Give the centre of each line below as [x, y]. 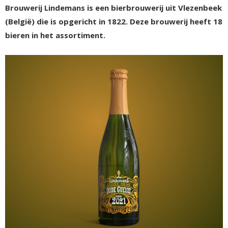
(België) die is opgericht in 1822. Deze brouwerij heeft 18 [114, 21]
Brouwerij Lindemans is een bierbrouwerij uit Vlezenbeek [113, 8]
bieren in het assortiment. [55, 35]
